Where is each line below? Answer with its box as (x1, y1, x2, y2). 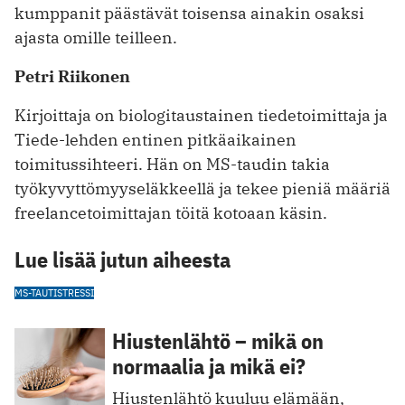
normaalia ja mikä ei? (112, 351, 306, 381)
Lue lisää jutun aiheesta (14, 244, 231, 274)
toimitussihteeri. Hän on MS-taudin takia (14, 153, 330, 174)
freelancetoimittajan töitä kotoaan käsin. (14, 202, 327, 223)
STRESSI (57, 285, 94, 299)
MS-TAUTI (14, 285, 57, 299)
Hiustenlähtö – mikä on (112, 325, 324, 355)
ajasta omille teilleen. (14, 27, 177, 49)
